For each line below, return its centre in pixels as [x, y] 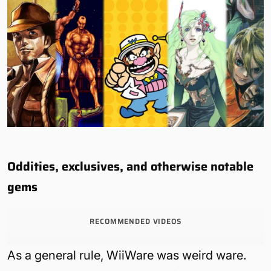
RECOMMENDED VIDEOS [135, 221]
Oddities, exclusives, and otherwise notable [130, 166]
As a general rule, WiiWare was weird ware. [127, 255]
